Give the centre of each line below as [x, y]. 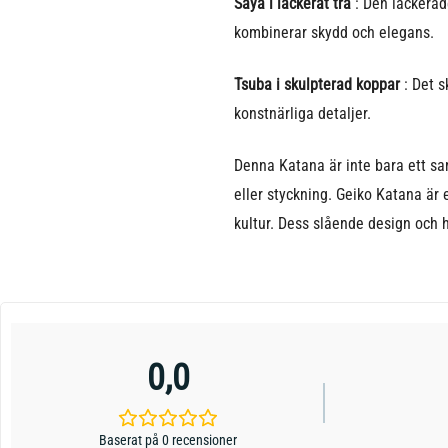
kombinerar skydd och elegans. [333, 33]
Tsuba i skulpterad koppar [318, 85]
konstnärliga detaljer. [302, 114]
